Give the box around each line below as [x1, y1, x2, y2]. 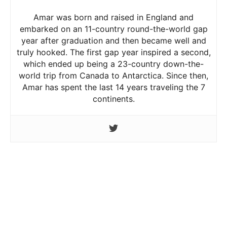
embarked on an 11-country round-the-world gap [19, 24, 208, 34]
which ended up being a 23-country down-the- [23, 59, 204, 69]
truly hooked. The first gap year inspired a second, [16, 47, 211, 58]
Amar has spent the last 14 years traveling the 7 [22, 82, 205, 93]
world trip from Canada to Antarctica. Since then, [19, 70, 208, 81]
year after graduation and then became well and [21, 35, 206, 46]
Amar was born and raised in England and [33, 12, 194, 23]
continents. [92, 94, 135, 104]
